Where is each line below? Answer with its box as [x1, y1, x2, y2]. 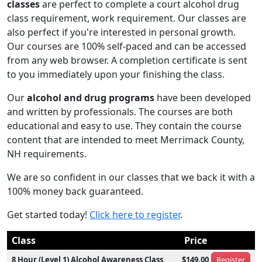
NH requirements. [7, 147, 87, 160]
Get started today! [7, 208, 89, 221]
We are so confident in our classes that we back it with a [7, 171, 255, 184]
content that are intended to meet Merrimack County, [7, 133, 244, 146]
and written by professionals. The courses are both [7, 105, 233, 118]
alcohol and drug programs [27, 91, 154, 104]
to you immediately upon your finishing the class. [7, 68, 225, 81]
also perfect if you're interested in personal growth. [7, 26, 236, 39]
